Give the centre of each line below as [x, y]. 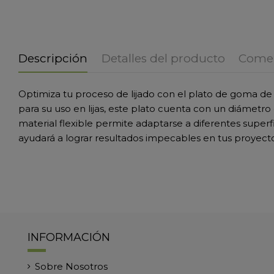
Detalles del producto [163, 58]
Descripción [53, 58]
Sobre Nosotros [71, 266]
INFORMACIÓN [69, 237]
